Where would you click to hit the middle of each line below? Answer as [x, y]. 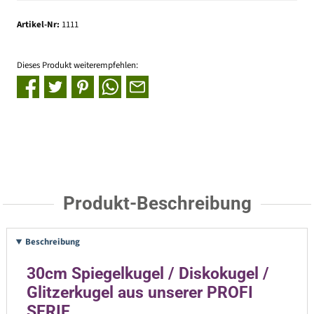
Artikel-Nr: [39, 25]
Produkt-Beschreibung [157, 203]
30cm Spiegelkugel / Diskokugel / [148, 274]
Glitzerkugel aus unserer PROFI [139, 293]
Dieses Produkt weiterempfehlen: [77, 65]
